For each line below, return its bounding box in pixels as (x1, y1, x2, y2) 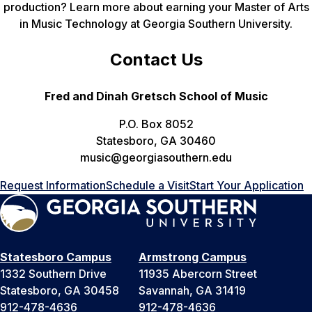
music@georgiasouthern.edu (80, 150, 232, 164)
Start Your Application (189, 178, 304, 192)
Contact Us (109, 49, 203, 70)
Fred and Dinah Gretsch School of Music (44, 88, 268, 103)
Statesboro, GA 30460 (96, 133, 216, 148)
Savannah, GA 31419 (139, 283, 246, 297)
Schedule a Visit (106, 178, 189, 192)
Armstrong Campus (139, 249, 247, 264)
